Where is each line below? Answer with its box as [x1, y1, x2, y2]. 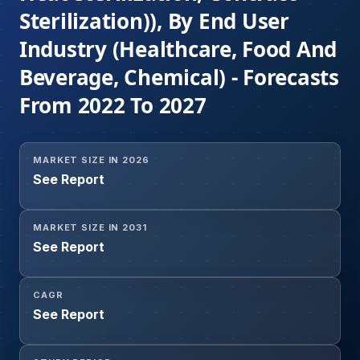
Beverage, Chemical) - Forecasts [19, 63, 339, 92]
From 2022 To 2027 [19, 91, 207, 121]
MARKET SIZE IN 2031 [33, 222, 147, 234]
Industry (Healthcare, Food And [19, 35, 337, 64]
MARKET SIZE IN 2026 [33, 154, 149, 166]
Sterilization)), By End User [19, 6, 289, 36]
